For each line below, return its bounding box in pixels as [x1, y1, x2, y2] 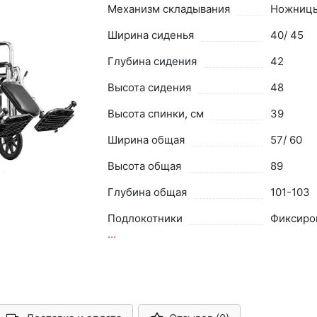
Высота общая [107, 158, 181, 173]
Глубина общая [107, 185, 187, 199]
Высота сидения [107, 80, 191, 94]
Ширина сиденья [107, 28, 194, 42]
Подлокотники [107, 211, 183, 225]
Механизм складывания [107, 1, 230, 16]
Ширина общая [107, 132, 185, 146]
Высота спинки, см [107, 106, 204, 120]
